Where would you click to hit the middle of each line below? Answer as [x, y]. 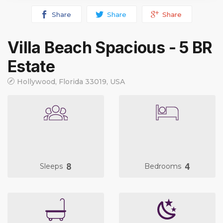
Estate [31, 67]
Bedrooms [164, 166]
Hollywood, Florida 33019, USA [71, 82]
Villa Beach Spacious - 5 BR [110, 48]
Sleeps [52, 166]
